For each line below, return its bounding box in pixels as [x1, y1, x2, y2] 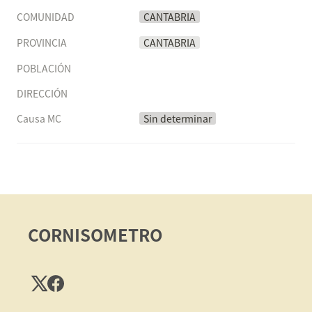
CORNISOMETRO [28, 222, 162, 247]
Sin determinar [143, 111, 212, 125]
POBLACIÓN [17, 61, 71, 75]
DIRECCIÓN [17, 86, 68, 100]
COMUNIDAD [17, 10, 75, 24]
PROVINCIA [17, 36, 67, 49]
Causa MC [17, 111, 61, 125]
